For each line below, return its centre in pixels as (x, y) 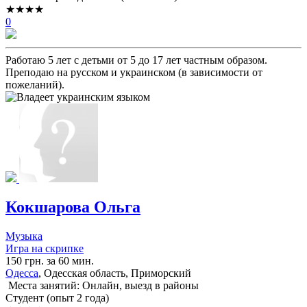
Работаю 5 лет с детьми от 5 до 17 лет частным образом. (136, 60)
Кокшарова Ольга (73, 207)
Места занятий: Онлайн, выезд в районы (102, 286)
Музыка (24, 236)
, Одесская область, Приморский (115, 273)
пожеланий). (35, 84)
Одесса (22, 273)
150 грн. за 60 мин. (50, 261)
